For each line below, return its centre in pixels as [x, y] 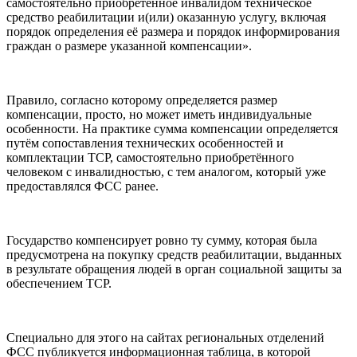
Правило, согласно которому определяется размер [142, 100]
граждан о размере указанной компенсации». [129, 45]
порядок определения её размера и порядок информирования [173, 31]
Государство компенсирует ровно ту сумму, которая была [162, 240]
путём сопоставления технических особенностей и [145, 143]
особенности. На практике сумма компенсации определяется [172, 128]
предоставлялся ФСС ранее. [82, 186]
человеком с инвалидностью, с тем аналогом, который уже [166, 171]
